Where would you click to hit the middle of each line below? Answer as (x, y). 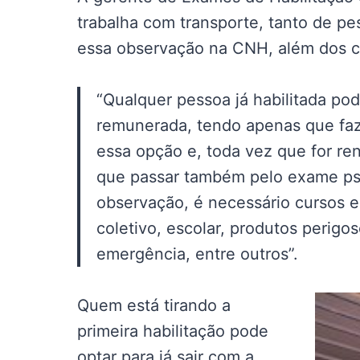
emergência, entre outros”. (197, 254)
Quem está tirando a (154, 305)
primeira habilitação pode (173, 331)
